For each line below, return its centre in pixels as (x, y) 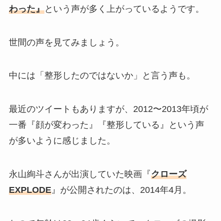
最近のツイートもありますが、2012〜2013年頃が (108, 109)
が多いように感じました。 (62, 141)
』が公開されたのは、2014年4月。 (121, 190)
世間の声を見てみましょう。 (66, 42)
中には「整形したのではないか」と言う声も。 (102, 76)
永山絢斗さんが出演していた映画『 (80, 174)
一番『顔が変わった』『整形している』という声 (106, 125)
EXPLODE (30, 190)
